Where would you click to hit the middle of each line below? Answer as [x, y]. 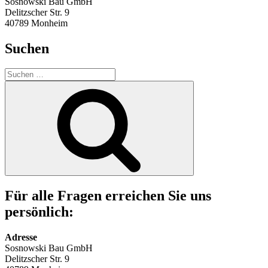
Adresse [21, 237]
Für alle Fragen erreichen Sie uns [108, 196]
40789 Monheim [36, 23]
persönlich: [39, 212]
